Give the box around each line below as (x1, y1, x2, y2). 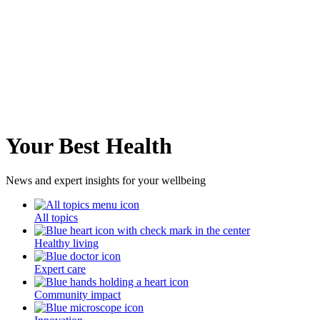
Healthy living (34, 237, 99, 249)
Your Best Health (6, 132, 172, 159)
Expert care (34, 263, 86, 275)
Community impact (34, 289, 121, 301)
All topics (34, 211, 78, 224)
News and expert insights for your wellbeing (6, 174, 206, 186)
